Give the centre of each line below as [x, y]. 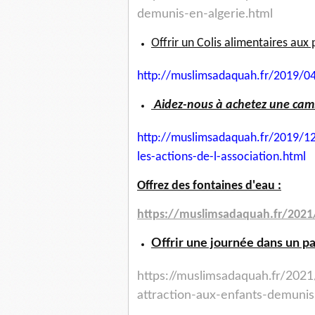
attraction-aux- [179, 296]
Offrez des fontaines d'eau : [209, 186]
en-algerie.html [231, 14]
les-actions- [167, 157]
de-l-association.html [251, 157]
